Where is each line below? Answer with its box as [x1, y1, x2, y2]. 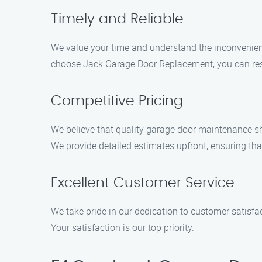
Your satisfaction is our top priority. [51, 221, 194, 234]
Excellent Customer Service [51, 176, 235, 190]
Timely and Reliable [51, 12, 184, 26]
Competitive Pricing [51, 94, 183, 108]
